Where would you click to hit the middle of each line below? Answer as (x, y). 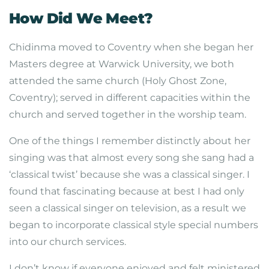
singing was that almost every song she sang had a (131, 158)
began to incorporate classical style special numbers (134, 225)
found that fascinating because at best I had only (127, 191)
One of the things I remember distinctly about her (130, 141)
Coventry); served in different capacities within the (130, 98)
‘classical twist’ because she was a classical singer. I (129, 174)
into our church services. (68, 242)
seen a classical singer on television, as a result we (128, 208)
